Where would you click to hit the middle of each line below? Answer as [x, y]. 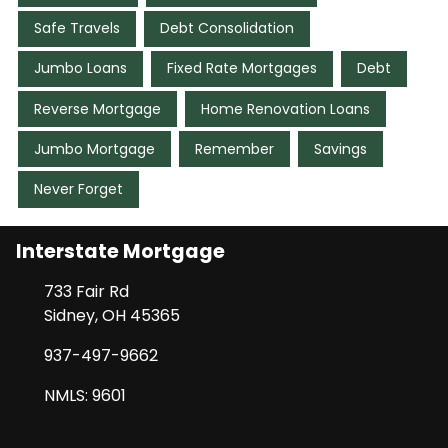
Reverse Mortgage [97, 108]
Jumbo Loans [80, 68]
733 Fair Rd [86, 291]
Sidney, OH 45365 [112, 315]
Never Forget [78, 188]
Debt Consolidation [227, 28]
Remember [234, 148]
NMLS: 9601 [85, 395]
